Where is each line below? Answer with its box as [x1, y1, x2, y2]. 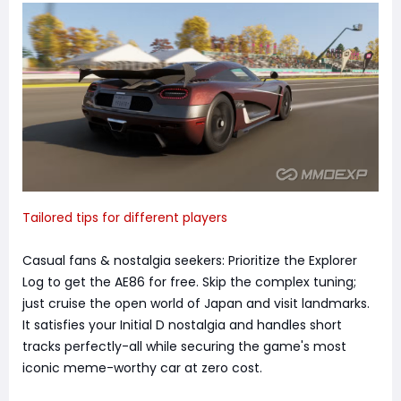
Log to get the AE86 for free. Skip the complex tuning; [22, 273, 356, 292]
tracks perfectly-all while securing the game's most [22, 337, 346, 356]
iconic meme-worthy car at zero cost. [22, 359, 262, 378]
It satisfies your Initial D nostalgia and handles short [22, 316, 342, 335]
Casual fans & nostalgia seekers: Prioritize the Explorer [22, 252, 357, 270]
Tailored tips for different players [22, 209, 227, 227]
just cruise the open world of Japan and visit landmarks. [22, 294, 370, 313]
